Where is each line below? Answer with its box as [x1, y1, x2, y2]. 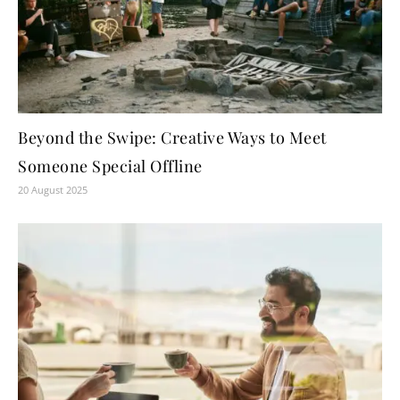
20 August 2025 [18, 182, 87, 196]
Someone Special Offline [18, 154, 203, 177]
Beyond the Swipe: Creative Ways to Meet [18, 126, 327, 148]
